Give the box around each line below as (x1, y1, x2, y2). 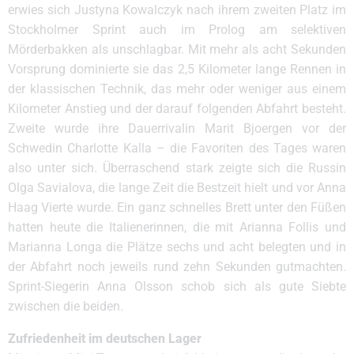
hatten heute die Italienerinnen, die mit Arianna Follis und (8, 220, 346, 235)
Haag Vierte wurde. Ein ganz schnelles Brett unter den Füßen (8, 200, 346, 215)
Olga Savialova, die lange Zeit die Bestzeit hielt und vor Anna (8, 180, 346, 195)
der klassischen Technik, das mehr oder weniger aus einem (8, 81, 346, 96)
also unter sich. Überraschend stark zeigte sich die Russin (8, 160, 346, 175)
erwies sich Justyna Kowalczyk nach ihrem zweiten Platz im (8, 2, 346, 17)
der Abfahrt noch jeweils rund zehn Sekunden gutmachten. (8, 259, 346, 274)
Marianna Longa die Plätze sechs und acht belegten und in (8, 239, 346, 254)
